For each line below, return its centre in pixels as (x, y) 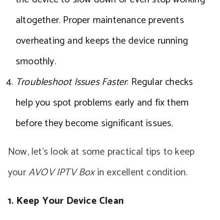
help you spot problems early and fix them (102, 103)
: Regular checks (160, 82)
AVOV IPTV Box (62, 173)
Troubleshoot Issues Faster (71, 82)
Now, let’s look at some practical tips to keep (101, 152)
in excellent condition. (141, 173)
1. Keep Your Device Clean (66, 201)
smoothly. (36, 62)
